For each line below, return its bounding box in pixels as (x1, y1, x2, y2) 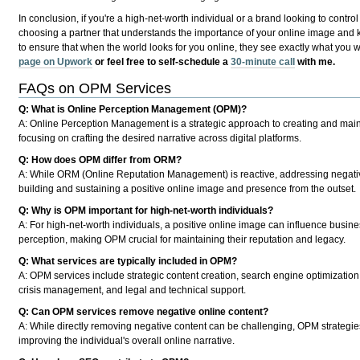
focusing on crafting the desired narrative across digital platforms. (18, 132, 302, 144)
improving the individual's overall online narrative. (18, 334, 235, 346)
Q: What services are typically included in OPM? (18, 255, 238, 267)
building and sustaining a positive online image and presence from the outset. (18, 182, 357, 194)
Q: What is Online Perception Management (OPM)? (18, 103, 247, 115)
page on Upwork (18, 56, 93, 68)
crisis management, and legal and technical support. (18, 284, 247, 296)
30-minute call (231, 56, 296, 68)
